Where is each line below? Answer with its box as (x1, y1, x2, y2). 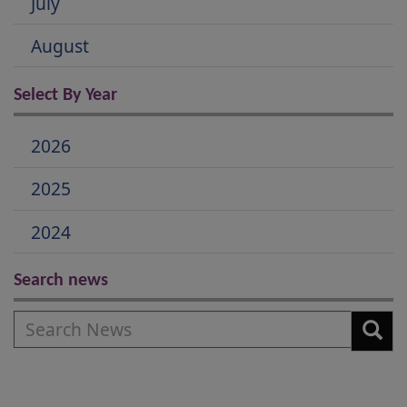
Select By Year (14, 85, 117, 104)
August (31, 33, 90, 58)
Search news (14, 272, 108, 291)
